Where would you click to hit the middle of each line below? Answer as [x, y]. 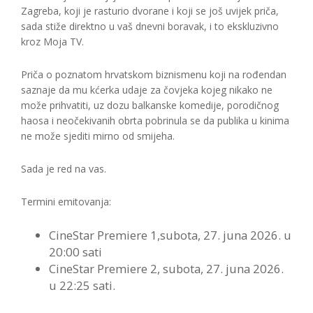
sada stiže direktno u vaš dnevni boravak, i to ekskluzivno [150, 26]
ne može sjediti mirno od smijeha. [98, 136]
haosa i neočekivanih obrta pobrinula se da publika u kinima [155, 121]
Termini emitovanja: [66, 202]
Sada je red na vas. [64, 169]
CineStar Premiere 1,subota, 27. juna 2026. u [170, 235]
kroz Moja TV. [52, 42]
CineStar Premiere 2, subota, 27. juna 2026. [166, 269]
